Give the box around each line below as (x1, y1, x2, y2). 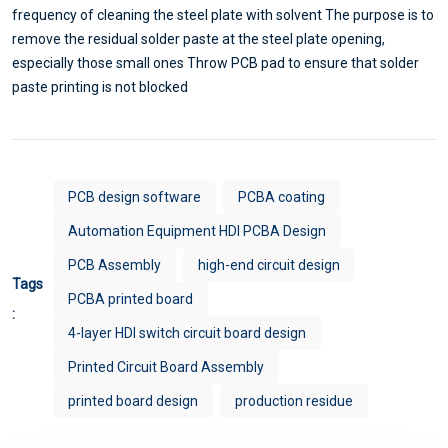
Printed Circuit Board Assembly (68, 358, 264, 375)
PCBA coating (238, 188, 325, 205)
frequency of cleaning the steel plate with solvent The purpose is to (12, 6, 434, 23)
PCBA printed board (68, 290, 193, 307)
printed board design (68, 392, 198, 409)
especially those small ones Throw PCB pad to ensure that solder (12, 54, 419, 71)
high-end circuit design (198, 256, 340, 273)
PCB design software (68, 188, 201, 205)
